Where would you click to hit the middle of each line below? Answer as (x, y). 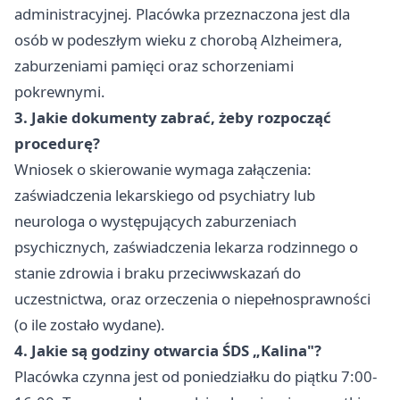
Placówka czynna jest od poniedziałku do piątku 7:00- (196, 377)
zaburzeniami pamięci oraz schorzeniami (154, 66)
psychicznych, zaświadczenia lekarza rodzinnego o (186, 247)
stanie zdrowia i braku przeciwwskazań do (158, 273)
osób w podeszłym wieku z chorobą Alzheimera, (179, 40)
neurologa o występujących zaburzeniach (155, 221)
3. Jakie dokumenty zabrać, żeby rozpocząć (173, 118)
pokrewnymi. (60, 92)
